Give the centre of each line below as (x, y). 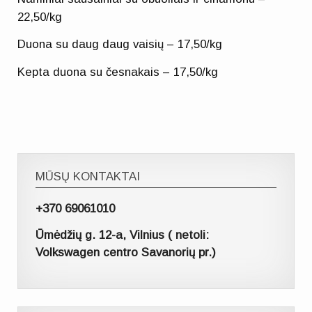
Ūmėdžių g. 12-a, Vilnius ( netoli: (123, 235)
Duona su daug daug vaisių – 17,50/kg (120, 45)
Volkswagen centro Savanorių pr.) (126, 253)
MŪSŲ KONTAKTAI (88, 177)
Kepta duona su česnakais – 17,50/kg (118, 72)
